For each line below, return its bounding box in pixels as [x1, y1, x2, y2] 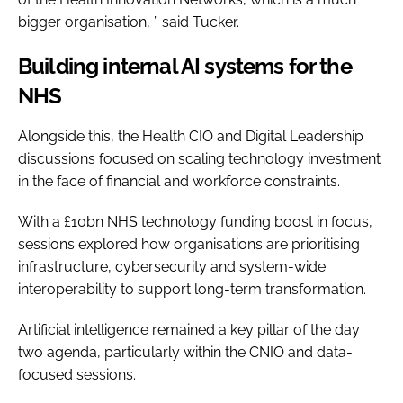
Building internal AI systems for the [18, 52, 352, 79]
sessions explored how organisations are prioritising [18, 235, 360, 253]
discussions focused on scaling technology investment [18, 149, 381, 167]
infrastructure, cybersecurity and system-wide [18, 257, 326, 275]
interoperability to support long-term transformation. [18, 280, 370, 298]
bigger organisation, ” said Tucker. [18, 13, 243, 31]
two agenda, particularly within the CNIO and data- [18, 343, 353, 361]
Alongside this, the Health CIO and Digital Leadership [18, 127, 363, 145]
